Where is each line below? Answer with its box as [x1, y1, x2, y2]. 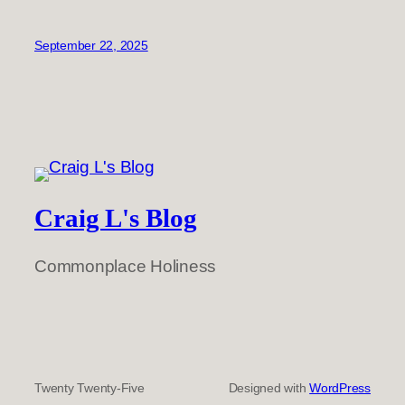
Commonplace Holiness [34, 257, 217, 277]
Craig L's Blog [34, 203, 197, 232]
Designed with [228, 380, 310, 395]
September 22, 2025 [34, 37, 148, 52]
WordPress [309, 380, 371, 395]
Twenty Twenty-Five [34, 380, 145, 395]
